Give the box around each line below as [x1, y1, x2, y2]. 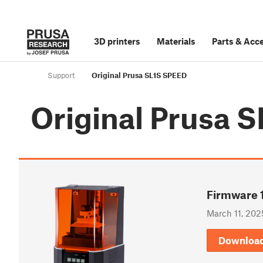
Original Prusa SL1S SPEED [92, 70, 187, 80]
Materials [157, 36, 195, 46]
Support [48, 70, 75, 80]
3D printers [94, 36, 140, 46]
